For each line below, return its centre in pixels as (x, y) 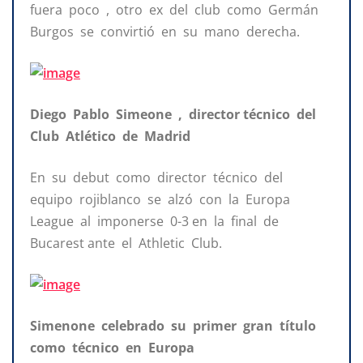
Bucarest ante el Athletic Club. (126, 243)
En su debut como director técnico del (158, 178)
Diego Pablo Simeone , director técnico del (175, 115)
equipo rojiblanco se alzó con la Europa (162, 200)
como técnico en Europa (112, 348)
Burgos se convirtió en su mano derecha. (165, 32)
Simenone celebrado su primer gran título (175, 326)
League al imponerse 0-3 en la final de (156, 222)
